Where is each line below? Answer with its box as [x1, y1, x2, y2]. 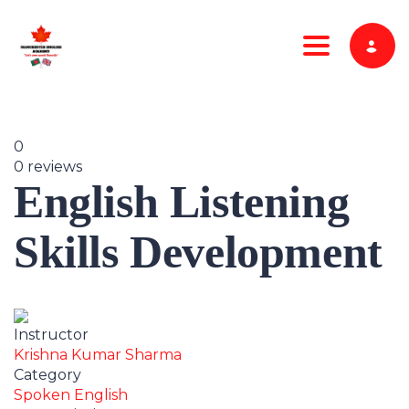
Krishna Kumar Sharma [14, 346, 182, 364]
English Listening [14, 176, 350, 228]
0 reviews [14, 158, 82, 176]
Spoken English [14, 386, 128, 404]
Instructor [14, 326, 89, 344]
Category [14, 366, 81, 384]
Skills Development [14, 226, 383, 278]
